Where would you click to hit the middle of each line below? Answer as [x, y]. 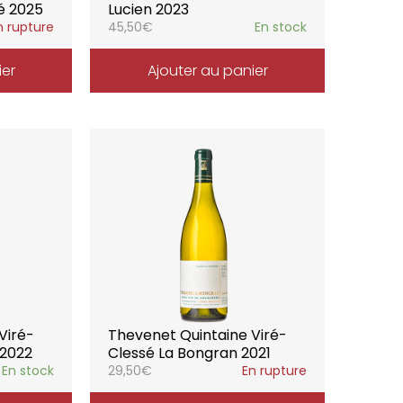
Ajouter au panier [207, 71]
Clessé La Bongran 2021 [190, 353]
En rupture [274, 371]
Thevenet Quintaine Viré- [198, 335]
